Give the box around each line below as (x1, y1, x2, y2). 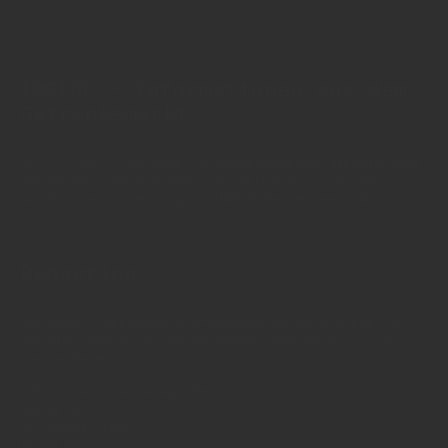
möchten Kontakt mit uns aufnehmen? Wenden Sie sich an (20, 334, 400, 349)
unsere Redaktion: (20, 352, 140, 367)
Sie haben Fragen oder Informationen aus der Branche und (20, 316, 403, 331)
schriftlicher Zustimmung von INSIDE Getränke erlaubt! (20, 192, 381, 207)
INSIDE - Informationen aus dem (20, 81, 407, 103)
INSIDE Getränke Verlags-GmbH (20, 385, 231, 400)
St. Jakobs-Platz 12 (20, 421, 150, 436)
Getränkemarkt (20, 105, 189, 127)
